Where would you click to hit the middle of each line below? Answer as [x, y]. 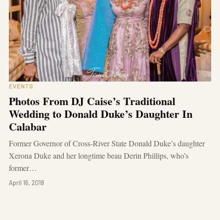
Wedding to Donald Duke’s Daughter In [101, 114]
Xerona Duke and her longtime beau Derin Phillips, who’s [99, 156]
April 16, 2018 [27, 183]
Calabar [28, 127]
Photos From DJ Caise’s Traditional [92, 101]
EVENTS [21, 86]
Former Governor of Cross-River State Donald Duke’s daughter [107, 143]
